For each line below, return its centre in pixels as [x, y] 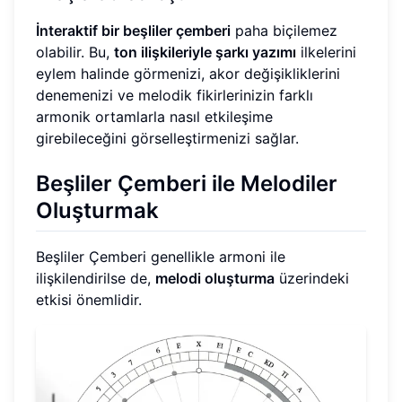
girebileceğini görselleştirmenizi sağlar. [167, 138]
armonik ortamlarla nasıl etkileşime [154, 116]
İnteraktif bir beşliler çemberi [133, 30]
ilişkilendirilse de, [96, 278]
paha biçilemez [284, 30]
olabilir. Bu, [75, 52]
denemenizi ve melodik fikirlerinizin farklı [175, 95]
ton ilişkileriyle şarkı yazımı [205, 52]
